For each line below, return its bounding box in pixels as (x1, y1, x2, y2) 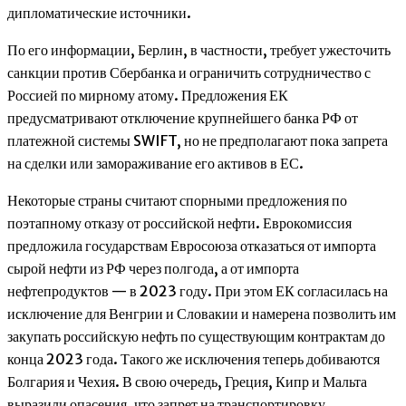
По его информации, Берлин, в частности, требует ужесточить (7, 41, 391, 60)
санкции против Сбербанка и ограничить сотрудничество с (7, 63, 371, 82)
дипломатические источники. (7, 4, 191, 23)
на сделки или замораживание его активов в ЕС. (7, 154, 304, 173)
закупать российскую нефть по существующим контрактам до (7, 327, 385, 346)
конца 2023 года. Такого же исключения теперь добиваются (7, 350, 380, 369)
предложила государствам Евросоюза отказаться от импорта (7, 237, 376, 256)
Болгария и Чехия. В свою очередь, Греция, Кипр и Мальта (7, 372, 367, 391)
